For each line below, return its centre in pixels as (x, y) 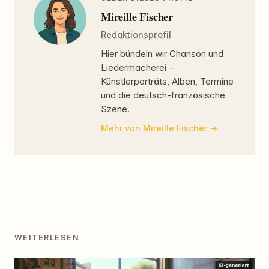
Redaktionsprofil (136, 34)
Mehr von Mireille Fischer (154, 128)
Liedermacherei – (137, 68)
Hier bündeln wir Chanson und (162, 54)
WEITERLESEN (47, 237)
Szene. (115, 109)
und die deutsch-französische (163, 95)
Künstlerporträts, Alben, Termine (167, 82)
